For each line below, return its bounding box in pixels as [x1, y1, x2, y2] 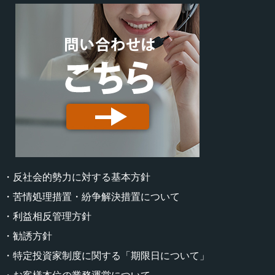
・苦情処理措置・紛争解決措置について [3, 190, 180, 203]
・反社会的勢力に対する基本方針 [3, 170, 150, 184]
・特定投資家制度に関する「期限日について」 [3, 249, 209, 262]
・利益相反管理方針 [3, 209, 91, 223]
